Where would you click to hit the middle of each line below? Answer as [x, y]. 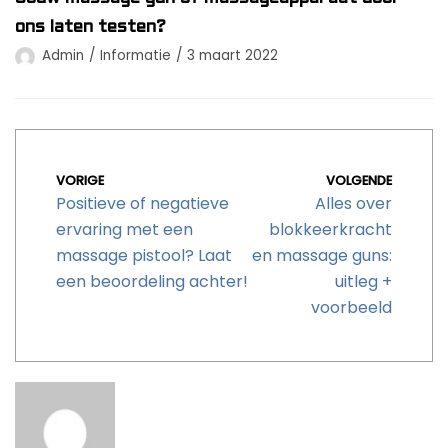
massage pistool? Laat [144, 256]
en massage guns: [322, 256]
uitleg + [363, 282]
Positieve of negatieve [142, 204]
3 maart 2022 [232, 56]
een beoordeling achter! [152, 282]
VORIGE [80, 181]
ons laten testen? [90, 28]
